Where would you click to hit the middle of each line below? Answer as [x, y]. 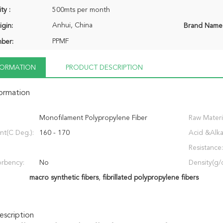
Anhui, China [72, 25]
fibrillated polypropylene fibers [150, 178]
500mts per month [81, 10]
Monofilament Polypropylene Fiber [93, 118]
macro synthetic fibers [64, 178]
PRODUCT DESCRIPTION [104, 68]
